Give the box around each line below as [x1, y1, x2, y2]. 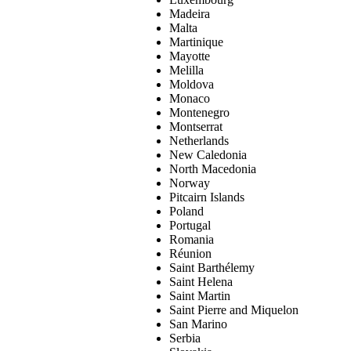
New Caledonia [169, 148, 247, 162]
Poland [169, 204, 204, 219]
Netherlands [169, 134, 229, 148]
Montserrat [169, 120, 223, 134]
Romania [169, 233, 214, 247]
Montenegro [169, 106, 230, 120]
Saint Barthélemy [169, 261, 255, 275]
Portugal [169, 219, 211, 233]
